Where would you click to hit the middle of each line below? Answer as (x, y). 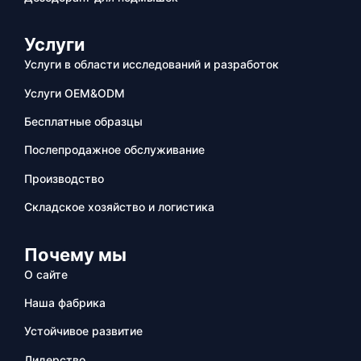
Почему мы (75, 254)
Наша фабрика (65, 302)
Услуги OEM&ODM (75, 93)
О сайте (46, 274)
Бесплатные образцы (83, 121)
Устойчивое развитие (83, 331)
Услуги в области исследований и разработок (151, 64)
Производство (64, 178)
